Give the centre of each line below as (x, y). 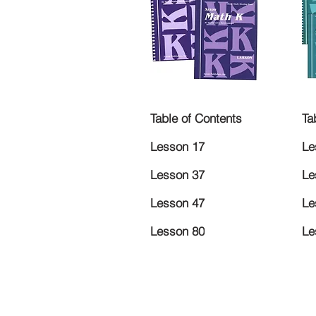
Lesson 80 (177, 231)
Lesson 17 (177, 147)
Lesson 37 (177, 175)
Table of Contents (196, 119)
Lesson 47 (177, 203)
